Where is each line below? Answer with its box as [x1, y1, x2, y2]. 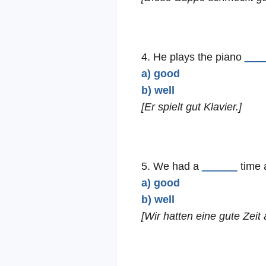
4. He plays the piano [141, 51, 245, 64]
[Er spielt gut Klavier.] [141, 101, 242, 113]
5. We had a [141, 160, 202, 173]
